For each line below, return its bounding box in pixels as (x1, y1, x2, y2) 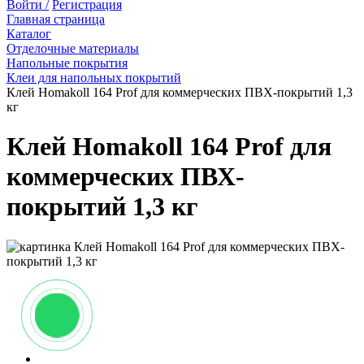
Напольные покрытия (6, 55, 128, 70)
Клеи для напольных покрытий (6, 70, 181, 84)
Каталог (6, 26, 51, 41)
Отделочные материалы (6, 41, 139, 55)
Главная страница (6, 11, 105, 26)
